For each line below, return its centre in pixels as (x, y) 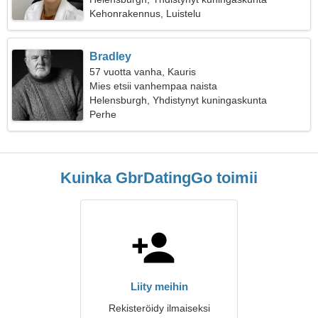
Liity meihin (159, 286)
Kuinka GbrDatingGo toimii (159, 178)
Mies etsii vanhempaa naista (154, 86)
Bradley (111, 56)
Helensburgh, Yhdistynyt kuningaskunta (179, 100)
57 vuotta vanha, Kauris (143, 72)
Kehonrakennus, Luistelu (146, 13)
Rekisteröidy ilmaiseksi (159, 308)
